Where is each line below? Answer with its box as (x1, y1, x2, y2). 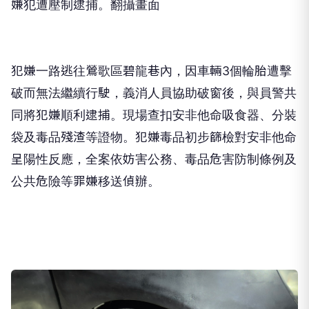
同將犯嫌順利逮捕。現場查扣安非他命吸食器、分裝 (11, 108, 297, 123)
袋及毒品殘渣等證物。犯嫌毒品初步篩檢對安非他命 (11, 130, 297, 145)
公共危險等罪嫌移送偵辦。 (11, 174, 160, 189)
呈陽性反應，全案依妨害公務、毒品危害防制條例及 (11, 152, 297, 167)
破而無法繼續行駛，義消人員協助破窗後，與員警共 (11, 86, 297, 101)
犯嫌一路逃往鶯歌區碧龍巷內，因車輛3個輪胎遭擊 (11, 63, 292, 79)
